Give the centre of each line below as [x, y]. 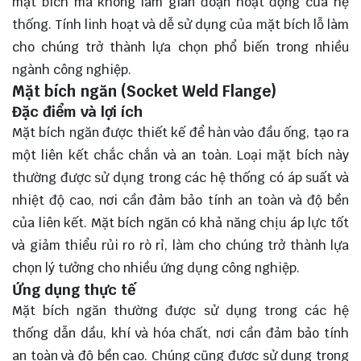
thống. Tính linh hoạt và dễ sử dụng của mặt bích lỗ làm [180, 24]
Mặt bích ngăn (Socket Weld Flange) [144, 91]
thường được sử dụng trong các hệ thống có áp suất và [180, 177]
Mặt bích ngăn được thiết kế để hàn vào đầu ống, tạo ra [180, 132]
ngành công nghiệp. [72, 69]
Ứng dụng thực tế [74, 289]
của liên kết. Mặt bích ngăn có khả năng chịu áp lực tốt [180, 222]
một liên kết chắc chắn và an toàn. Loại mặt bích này [180, 155]
